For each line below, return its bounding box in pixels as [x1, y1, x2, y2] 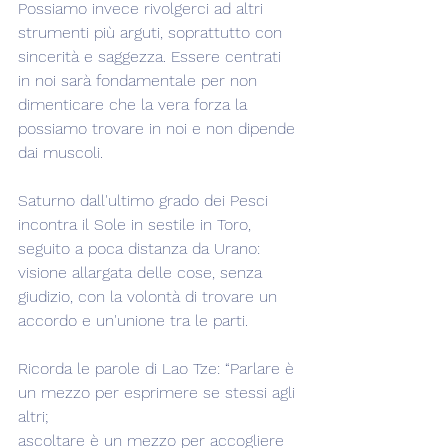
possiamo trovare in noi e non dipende [18, 119, 300, 138]
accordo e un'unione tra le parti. [18, 311, 248, 330]
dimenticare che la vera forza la [18, 95, 252, 114]
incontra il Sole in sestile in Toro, [18, 215, 256, 234]
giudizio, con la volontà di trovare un [18, 287, 282, 306]
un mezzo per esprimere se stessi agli [18, 383, 300, 402]
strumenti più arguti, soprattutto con [18, 23, 287, 42]
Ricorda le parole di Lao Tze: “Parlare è [18, 359, 299, 378]
